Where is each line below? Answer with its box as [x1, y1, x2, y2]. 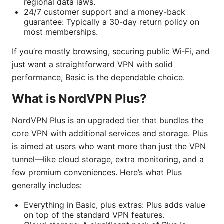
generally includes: [12, 180, 82, 191]
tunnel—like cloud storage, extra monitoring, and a [12, 154, 204, 165]
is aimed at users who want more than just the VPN [12, 141, 206, 152]
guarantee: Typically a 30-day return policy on [24, 17, 199, 27]
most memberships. [24, 27, 98, 37]
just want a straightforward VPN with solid [12, 59, 173, 70]
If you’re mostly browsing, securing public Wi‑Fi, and [12, 46, 210, 57]
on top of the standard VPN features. [24, 210, 164, 220]
